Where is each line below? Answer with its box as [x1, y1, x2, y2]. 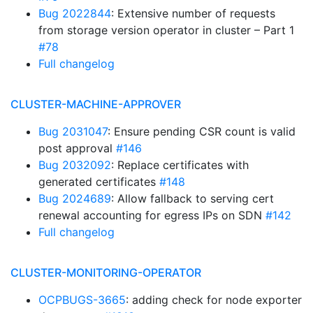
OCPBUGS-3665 [38, 293, 126, 307]
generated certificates [38, 175, 159, 189]
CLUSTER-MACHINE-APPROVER [10, 97, 181, 111]
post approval [38, 141, 116, 155]
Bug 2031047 [38, 124, 108, 138]
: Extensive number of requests [111, 6, 275, 20]
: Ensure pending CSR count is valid [108, 124, 296, 138]
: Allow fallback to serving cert [111, 191, 274, 205]
